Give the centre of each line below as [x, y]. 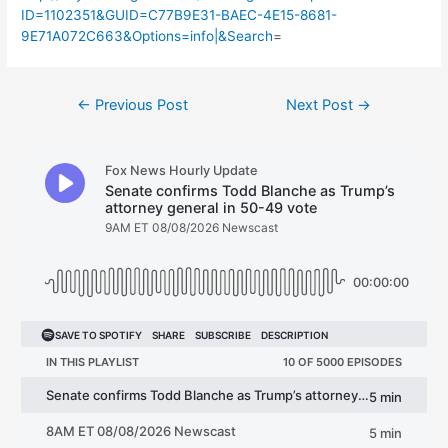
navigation [85, 117]
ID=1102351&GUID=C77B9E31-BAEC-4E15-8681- [179, 14]
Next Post [322, 104]
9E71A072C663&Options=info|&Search [147, 35]
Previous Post [139, 104]
